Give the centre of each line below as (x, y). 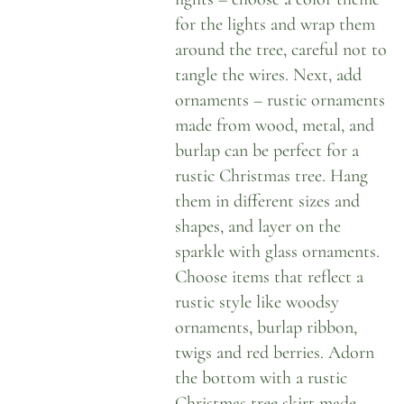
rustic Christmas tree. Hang (272, 176)
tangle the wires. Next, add (269, 75)
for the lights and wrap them (275, 24)
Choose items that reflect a (270, 277)
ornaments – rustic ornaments (280, 100)
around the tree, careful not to (281, 50)
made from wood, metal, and (275, 125)
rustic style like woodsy (257, 302)
